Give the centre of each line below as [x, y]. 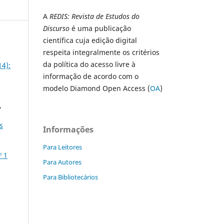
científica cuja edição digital [90, 40]
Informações [68, 129]
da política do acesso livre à [89, 64]
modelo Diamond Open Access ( [96, 88]
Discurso [56, 28]
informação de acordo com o [91, 76]
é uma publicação [100, 28]
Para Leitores [62, 147]
